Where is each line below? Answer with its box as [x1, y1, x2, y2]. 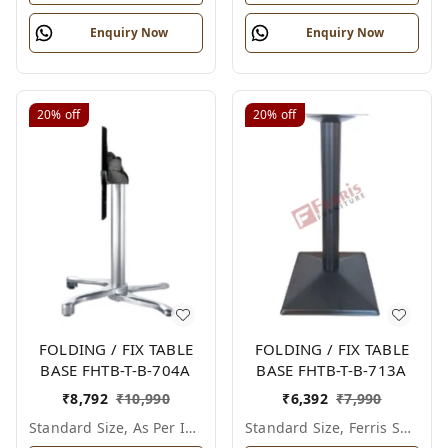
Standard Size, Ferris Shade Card [399, 417, 411, 437]
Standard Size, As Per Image [184, 417, 196, 437]
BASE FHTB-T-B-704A [40, 359, 192, 380]
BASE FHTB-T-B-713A [256, 359, 408, 380]
